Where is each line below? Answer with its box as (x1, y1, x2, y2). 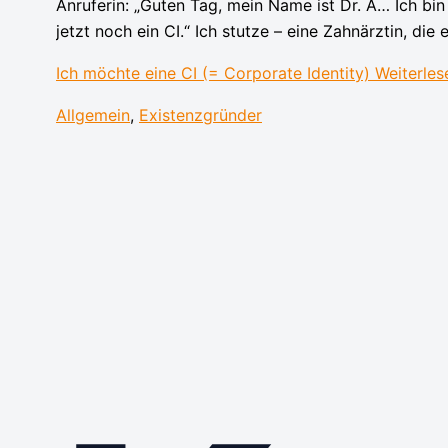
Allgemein (56, 105, 130, 126)
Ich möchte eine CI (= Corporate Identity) (56, 63, 370, 84)
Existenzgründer (139, 105, 262, 126)
